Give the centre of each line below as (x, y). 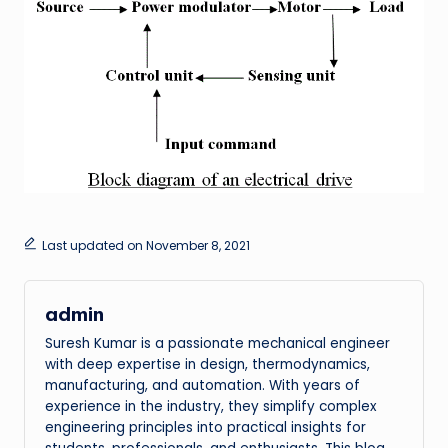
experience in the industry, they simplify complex (211, 407)
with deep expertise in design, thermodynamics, (207, 365)
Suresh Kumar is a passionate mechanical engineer (217, 344)
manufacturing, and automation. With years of (202, 386)
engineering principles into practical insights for (205, 428)
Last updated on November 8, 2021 (145, 245)
